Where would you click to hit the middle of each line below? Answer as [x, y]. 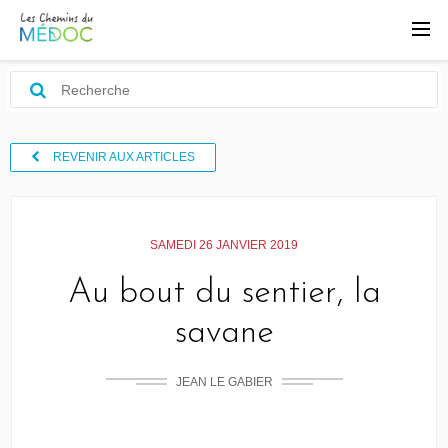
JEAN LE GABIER [224, 382]
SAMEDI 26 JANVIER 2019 [224, 245]
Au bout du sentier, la [224, 293]
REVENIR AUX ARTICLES [122, 157]
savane [224, 333]
